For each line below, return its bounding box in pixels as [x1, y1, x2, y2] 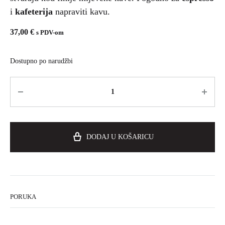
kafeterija [15, 7, 53, 17]
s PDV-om [36, 29, 64, 36]
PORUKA [10, 193, 36, 200]
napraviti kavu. [53, 7, 110, 17]
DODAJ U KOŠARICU [86, 133, 154, 141]
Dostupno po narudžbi [10, 57, 73, 65]
